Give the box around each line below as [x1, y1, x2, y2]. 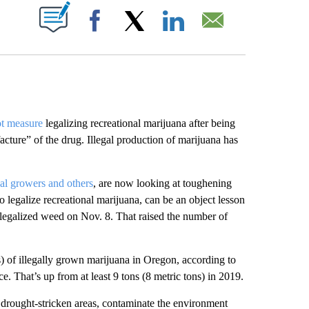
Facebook [114, 28, 152, 39]
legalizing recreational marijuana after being [42, 117, 235, 129]
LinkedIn [192, 28, 226, 39]
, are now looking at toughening [92, 177, 232, 189]
